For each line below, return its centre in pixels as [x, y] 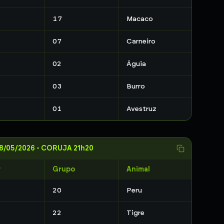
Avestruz [141, 109]
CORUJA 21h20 [67, 148]
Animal [138, 169]
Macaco [139, 19]
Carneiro [141, 41]
